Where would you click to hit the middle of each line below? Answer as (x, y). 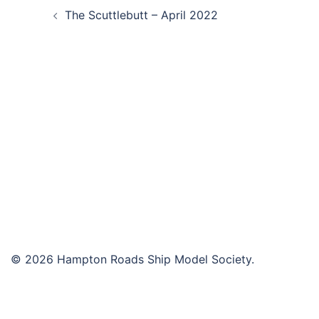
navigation (78, 30)
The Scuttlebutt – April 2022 (141, 15)
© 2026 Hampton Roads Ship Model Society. (132, 259)
